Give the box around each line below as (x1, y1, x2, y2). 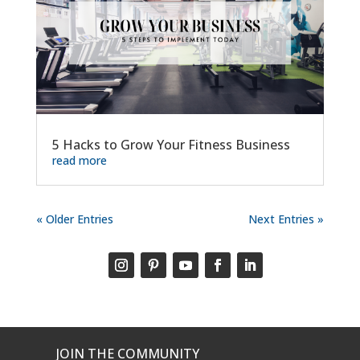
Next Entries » (248, 211, 325, 227)
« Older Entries (35, 211, 113, 227)
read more (51, 152, 107, 168)
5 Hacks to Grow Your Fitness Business (51, 135, 290, 153)
